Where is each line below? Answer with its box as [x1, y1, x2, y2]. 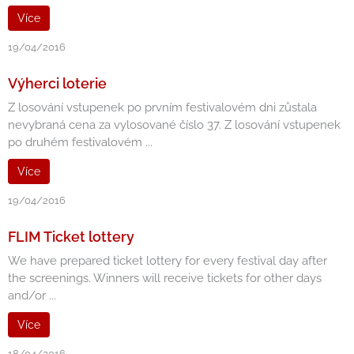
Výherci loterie [8, 75, 107, 92]
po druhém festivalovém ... [8, 135, 153, 149]
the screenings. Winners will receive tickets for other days [8, 271, 322, 285]
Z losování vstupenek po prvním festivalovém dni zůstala [8, 100, 317, 115]
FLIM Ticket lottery [8, 228, 134, 245]
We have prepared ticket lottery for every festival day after [8, 254, 327, 268]
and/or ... [8, 288, 56, 303]
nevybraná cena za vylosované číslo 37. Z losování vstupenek [8, 118, 341, 132]
